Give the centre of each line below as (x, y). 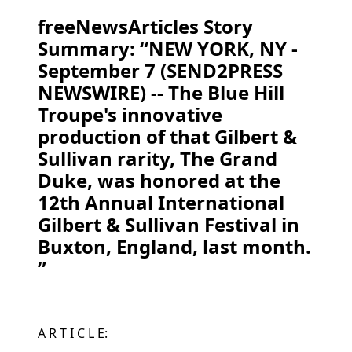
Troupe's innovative (130, 114)
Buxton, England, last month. (174, 246)
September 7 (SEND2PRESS (160, 70)
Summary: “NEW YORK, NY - (168, 48)
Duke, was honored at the (159, 180)
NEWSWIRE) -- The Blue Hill (161, 92)
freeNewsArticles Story (145, 26)
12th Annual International (161, 202)
